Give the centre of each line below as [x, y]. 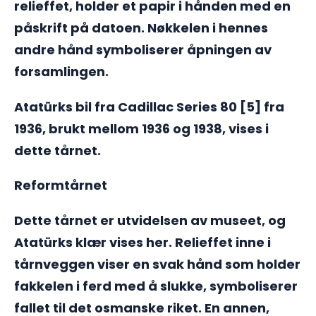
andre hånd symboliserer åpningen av [143, 50]
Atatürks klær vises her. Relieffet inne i [142, 242]
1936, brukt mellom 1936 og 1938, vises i [141, 128]
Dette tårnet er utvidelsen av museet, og [150, 220]
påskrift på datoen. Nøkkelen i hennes [141, 28]
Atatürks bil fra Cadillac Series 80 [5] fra [149, 107]
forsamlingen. [61, 72]
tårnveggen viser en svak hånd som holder [157, 264]
